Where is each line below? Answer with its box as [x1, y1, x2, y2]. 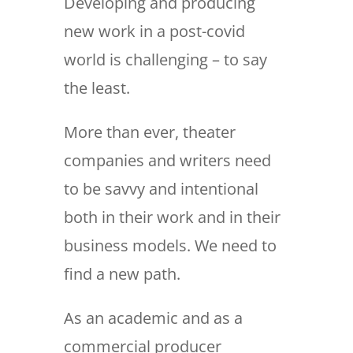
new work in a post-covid [63, 20, 245, 43]
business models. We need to [63, 235, 277, 257]
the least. [63, 77, 130, 99]
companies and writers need [63, 150, 271, 172]
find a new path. [63, 263, 180, 285]
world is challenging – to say [63, 49, 267, 71]
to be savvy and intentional [63, 178, 258, 200]
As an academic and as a [63, 307, 243, 329]
